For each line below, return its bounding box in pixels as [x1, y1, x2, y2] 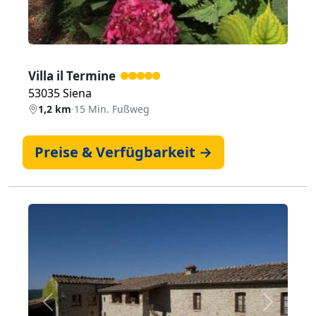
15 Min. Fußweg [74, 102, 150, 116]
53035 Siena [28, 85, 92, 102]
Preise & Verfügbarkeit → [35, 142, 212, 162]
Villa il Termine [28, 68, 116, 85]
